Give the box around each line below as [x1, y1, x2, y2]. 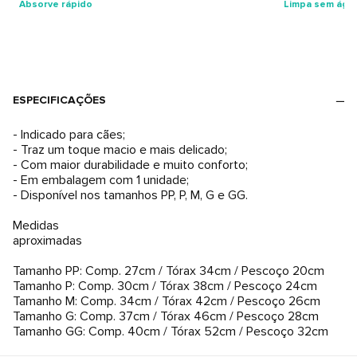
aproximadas [13, 233, 82, 249]
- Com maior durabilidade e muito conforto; [13, 157, 248, 173]
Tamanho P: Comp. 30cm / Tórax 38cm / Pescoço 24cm [13, 278, 317, 294]
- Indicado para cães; [13, 127, 125, 143]
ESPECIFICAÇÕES [13, 93, 106, 107]
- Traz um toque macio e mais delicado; [13, 142, 227, 158]
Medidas [13, 218, 59, 233]
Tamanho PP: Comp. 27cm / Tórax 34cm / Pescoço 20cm [13, 263, 324, 279]
